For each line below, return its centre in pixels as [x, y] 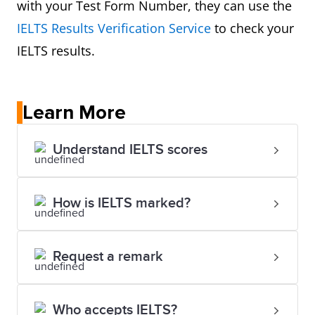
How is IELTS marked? [122, 203]
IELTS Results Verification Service [114, 28]
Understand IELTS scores [130, 150]
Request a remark [108, 257]
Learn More [74, 112]
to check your [252, 28]
